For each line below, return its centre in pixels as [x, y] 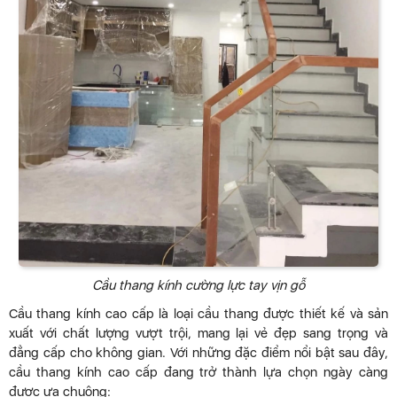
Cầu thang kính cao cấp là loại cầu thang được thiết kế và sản [198, 314]
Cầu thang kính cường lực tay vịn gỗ [198, 286]
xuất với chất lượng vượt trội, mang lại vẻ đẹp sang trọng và [198, 334]
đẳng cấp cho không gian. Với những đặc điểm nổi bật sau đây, [198, 353]
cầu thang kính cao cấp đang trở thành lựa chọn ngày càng [198, 373]
